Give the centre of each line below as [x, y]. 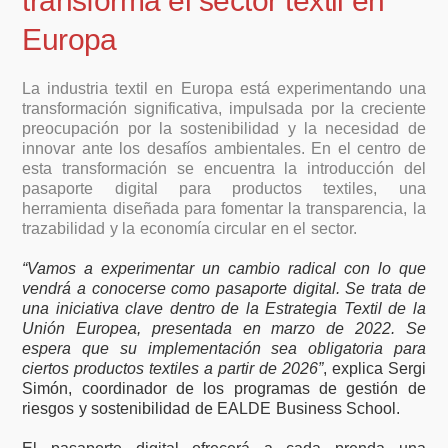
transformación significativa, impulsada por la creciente [224, 108]
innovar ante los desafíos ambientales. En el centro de [224, 148]
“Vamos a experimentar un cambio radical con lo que [224, 268]
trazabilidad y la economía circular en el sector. [189, 228]
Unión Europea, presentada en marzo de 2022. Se [224, 328]
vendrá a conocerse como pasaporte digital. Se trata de [224, 288]
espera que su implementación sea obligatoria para [224, 348]
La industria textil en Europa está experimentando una [224, 88]
